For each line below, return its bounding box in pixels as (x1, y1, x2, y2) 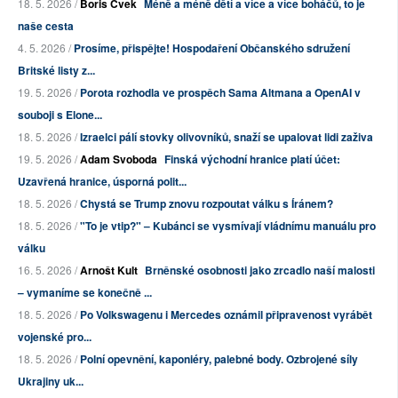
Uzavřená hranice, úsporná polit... (18, 173, 187, 190)
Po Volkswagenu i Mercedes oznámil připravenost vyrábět (80, 306, 372, 323)
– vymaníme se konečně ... (18, 284, 152, 301)
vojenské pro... (18, 329, 92, 346)
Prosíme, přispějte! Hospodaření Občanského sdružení (74, 40, 350, 57)
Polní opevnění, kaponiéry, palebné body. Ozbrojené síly (80, 351, 358, 368)
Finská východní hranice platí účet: (164, 151, 340, 168)
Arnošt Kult (80, 262, 138, 279)
